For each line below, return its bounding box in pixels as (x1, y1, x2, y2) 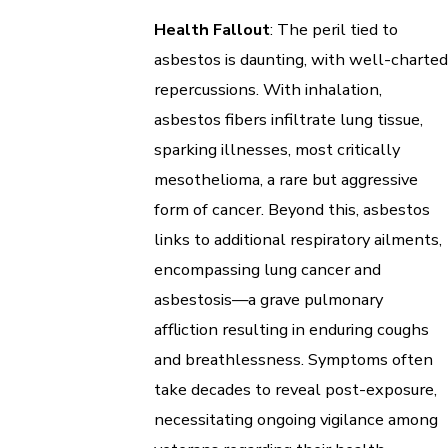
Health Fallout (154, 18, 270, 42)
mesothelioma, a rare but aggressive (154, 168, 418, 192)
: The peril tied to (270, 18, 398, 42)
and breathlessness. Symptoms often (154, 348, 433, 372)
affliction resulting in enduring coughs (154, 318, 429, 342)
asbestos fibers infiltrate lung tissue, (154, 108, 423, 132)
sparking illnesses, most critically (154, 138, 400, 162)
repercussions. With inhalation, (154, 78, 382, 102)
